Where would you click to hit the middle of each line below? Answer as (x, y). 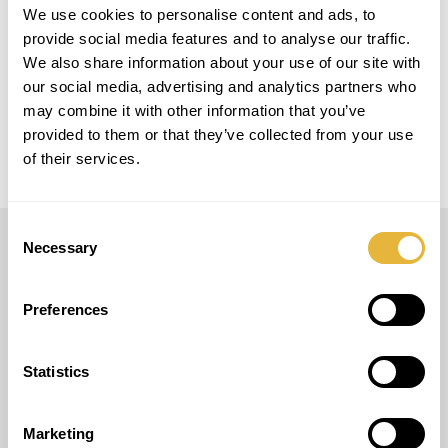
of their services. (81, 158)
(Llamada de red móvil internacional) (184, 329)
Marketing (58, 433)
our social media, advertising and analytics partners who (219, 86)
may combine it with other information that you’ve (194, 110)
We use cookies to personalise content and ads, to (199, 14)
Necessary (60, 247)
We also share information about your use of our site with (222, 62)
